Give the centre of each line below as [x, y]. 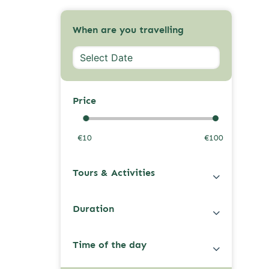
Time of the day [109, 245]
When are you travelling [128, 29]
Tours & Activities [113, 173]
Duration [93, 209]
